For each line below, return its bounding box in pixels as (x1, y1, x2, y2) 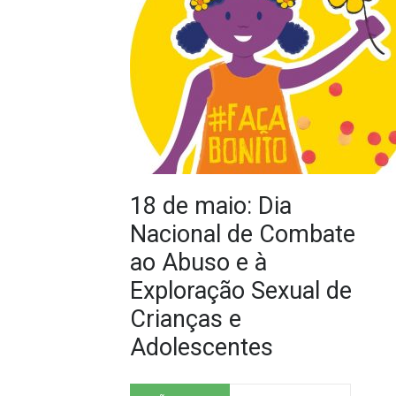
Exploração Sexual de (130, 277, 352, 305)
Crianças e (130, 305, 241, 333)
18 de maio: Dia (130, 192, 292, 220)
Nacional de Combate (130, 220, 355, 248)
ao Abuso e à (130, 248, 267, 277)
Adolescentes (130, 333, 273, 362)
